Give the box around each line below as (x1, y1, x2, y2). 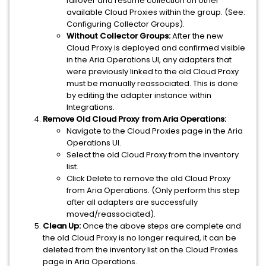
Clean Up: (43, 220, 81, 232)
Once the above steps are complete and (81, 220, 241, 232)
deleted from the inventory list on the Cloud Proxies (43, 244, 238, 255)
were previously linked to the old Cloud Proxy (66, 66, 239, 77)
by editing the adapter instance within (66, 90, 211, 101)
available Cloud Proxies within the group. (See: (66, 7, 245, 18)
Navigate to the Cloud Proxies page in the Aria (66, 125, 243, 137)
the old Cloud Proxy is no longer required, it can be (43, 232, 236, 243)
